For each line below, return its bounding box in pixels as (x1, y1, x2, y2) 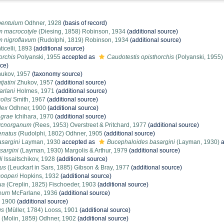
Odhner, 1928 (23, 19, 61, 26)
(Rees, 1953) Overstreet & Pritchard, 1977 (31, 121, 146, 128)
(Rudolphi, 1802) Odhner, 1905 (16, 130, 102, 137)
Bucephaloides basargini (107, 138, 175, 145)
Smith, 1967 (11, 96, 45, 103)
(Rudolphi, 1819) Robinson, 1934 (36, 36, 128, 43)
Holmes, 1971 (15, 87, 54, 94)
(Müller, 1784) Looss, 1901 (4, 206, 78, 213)
